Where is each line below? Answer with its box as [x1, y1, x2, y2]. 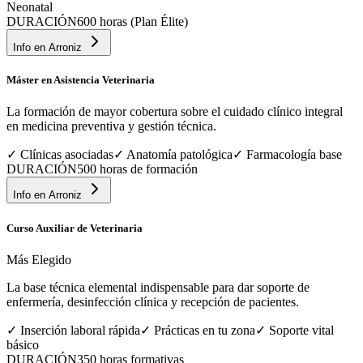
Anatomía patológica [126, 147, 233, 162]
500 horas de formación [77, 162, 198, 177]
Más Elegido [6, 252, 71, 267]
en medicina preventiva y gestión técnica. [6, 119, 216, 134]
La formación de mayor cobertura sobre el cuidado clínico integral [6, 105, 343, 119]
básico [6, 337, 39, 352]
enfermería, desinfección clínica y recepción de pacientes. [6, 294, 299, 309]
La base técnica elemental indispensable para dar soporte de [6, 280, 310, 294]
